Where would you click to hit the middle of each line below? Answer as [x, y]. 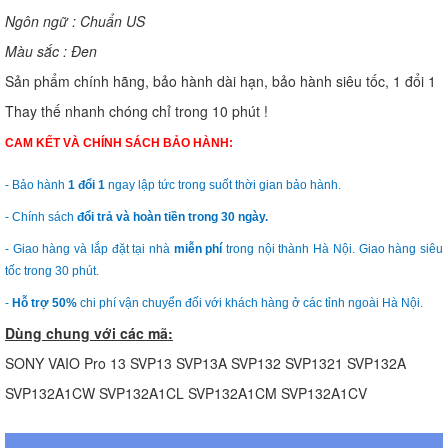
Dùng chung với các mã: [89, 332]
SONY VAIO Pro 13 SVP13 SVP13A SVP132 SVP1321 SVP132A [205, 362]
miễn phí [198, 248]
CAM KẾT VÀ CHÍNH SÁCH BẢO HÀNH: [119, 142]
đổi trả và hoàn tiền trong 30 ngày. [172, 216]
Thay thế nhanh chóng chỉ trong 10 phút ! [136, 110]
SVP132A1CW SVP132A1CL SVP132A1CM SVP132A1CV [186, 392]
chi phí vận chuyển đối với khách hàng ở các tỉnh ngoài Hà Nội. [250, 302]
